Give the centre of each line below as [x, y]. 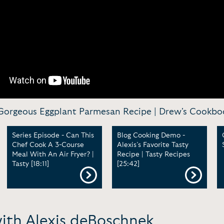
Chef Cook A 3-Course [48, 145]
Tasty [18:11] [30, 164]
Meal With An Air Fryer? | [53, 154]
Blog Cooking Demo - [151, 135]
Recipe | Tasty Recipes [153, 154]
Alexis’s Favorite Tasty [153, 145]
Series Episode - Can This [53, 135]
